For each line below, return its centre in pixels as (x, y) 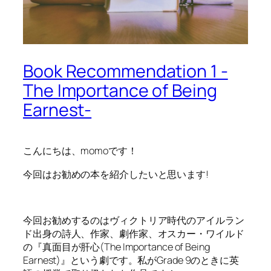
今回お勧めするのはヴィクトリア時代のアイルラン (134, 220)
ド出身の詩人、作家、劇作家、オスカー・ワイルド (134, 234)
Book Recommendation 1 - (126, 71)
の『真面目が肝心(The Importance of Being (116, 247)
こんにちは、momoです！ (80, 151)
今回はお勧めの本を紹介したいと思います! (116, 174)
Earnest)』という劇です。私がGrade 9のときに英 (131, 260)
